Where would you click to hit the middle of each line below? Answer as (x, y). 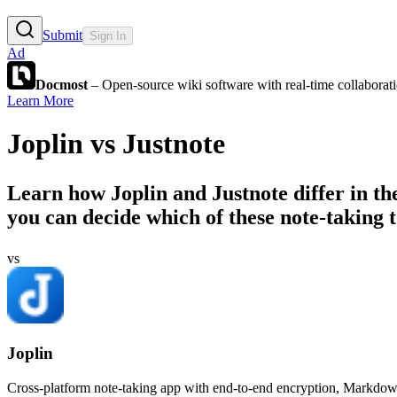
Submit (62, 35)
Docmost (62, 84)
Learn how (59, 194)
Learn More (40, 100)
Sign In (108, 35)
